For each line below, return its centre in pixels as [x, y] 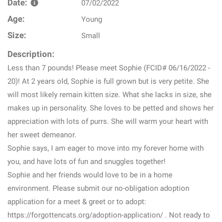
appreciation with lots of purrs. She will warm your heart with [108, 121]
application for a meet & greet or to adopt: [77, 202]
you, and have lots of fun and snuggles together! [86, 162]
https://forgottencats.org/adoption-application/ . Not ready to [109, 215]
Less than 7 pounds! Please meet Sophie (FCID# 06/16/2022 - [109, 68]
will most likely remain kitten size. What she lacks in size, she [110, 95]
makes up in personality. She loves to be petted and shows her [111, 108]
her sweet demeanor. [42, 135]
